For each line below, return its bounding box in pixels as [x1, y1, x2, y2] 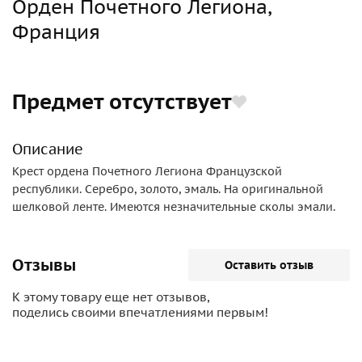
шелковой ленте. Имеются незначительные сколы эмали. [12, 200, 335, 214]
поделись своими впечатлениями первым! [12, 305, 268, 320]
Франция [12, 19, 100, 44]
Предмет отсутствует [12, 88, 232, 115]
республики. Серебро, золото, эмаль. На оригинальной [12, 182, 323, 196]
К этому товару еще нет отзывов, [12, 289, 209, 305]
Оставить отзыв [225, 258, 314, 272]
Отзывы [12, 255, 76, 276]
